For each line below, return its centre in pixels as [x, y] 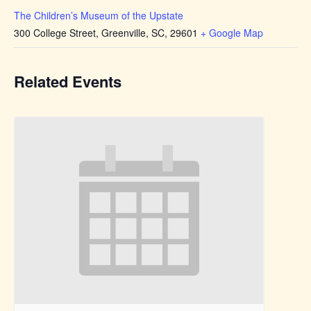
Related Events [68, 81]
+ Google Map [232, 32]
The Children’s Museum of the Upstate [99, 15]
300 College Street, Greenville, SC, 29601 [106, 32]
